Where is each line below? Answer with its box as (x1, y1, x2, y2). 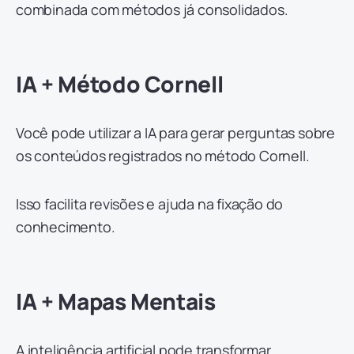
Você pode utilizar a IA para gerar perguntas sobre (16, 123, 335, 143)
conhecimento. (16, 217, 115, 237)
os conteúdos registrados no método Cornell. (16, 146, 310, 166)
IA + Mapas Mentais (16, 286, 216, 317)
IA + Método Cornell (16, 69, 224, 100)
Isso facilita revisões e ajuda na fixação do (16, 194, 284, 214)
